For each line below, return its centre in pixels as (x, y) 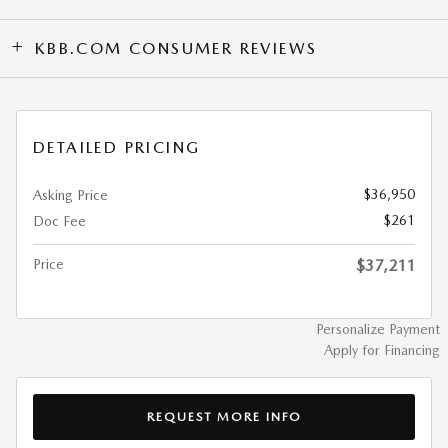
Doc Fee (59, 221)
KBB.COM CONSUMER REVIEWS (176, 49)
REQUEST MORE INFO (224, 416)
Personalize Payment (378, 329)
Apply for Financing (382, 350)
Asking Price (70, 195)
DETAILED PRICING (117, 148)
